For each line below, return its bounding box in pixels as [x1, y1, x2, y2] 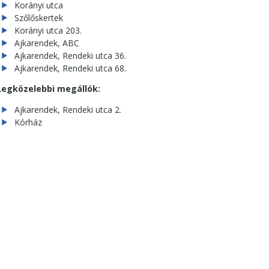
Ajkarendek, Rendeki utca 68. [14, 62, 126, 74]
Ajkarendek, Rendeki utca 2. [14, 104, 121, 116]
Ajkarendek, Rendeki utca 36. [14, 49, 126, 61]
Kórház [14, 116, 42, 128]
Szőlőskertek [14, 11, 63, 23]
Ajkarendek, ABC [14, 37, 79, 49]
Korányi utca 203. [14, 24, 82, 36]
